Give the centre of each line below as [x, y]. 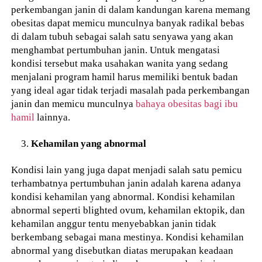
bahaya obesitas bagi [179, 103]
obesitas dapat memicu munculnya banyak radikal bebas [128, 23]
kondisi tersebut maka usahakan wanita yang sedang [120, 63]
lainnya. [53, 117]
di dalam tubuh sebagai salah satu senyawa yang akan [123, 36]
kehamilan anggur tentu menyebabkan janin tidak [114, 224]
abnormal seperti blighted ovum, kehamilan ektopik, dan [128, 210]
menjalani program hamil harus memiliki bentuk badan [125, 76]
